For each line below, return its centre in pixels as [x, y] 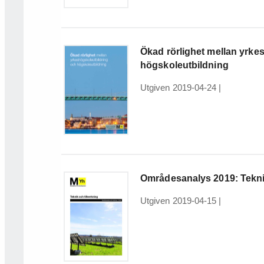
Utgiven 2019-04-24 [179, 88]
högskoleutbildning [184, 65]
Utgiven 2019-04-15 [179, 201]
